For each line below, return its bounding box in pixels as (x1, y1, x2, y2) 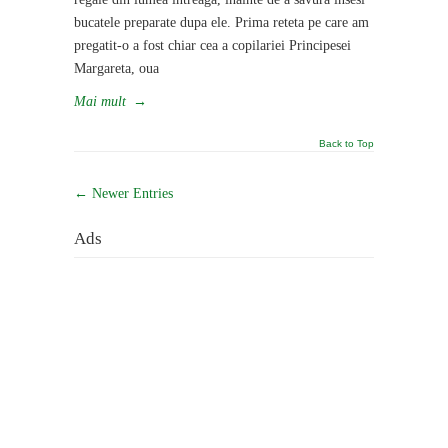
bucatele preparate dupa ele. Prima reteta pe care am (74, 14, 369, 30)
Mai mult (74, 93, 126, 109)
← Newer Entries (74, 185, 173, 201)
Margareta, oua (74, 60, 159, 76)
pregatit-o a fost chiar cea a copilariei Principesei (74, 37, 351, 53)
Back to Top (319, 137, 374, 149)
